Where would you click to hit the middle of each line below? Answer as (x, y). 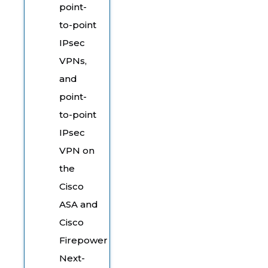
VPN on (77, 150)
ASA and (79, 204)
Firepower (83, 240)
